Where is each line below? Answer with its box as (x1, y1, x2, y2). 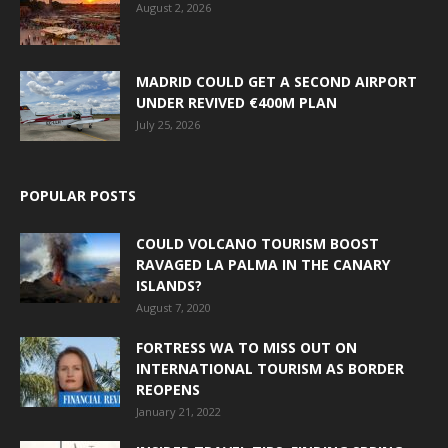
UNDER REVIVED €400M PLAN (136, 92, 337, 112)
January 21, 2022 (136, 403, 221, 419)
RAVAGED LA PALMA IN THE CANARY (136, 254, 390, 274)
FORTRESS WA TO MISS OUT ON (136, 337, 357, 357)
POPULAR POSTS (20, 185, 136, 205)
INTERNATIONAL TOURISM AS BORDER (136, 358, 404, 378)
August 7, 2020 (136, 299, 211, 315)
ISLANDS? (136, 275, 202, 295)
